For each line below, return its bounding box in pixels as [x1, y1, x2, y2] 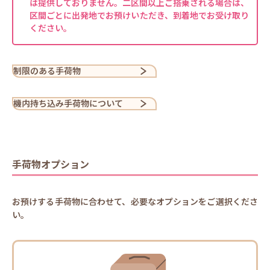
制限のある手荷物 [13, 65, 81, 77]
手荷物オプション [12, 159, 89, 171]
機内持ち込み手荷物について [13, 98, 123, 109]
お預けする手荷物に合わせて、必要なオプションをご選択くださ [12, 196, 258, 208]
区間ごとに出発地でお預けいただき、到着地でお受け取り [30, 10, 249, 21]
